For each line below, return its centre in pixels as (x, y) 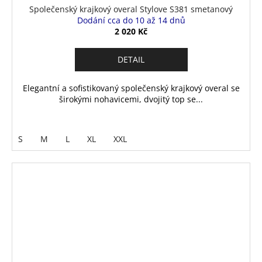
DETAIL (131, 59)
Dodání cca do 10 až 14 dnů (131, 20)
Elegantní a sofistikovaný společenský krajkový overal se (131, 88)
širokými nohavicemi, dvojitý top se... (131, 99)
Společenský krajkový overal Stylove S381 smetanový (131, 9)
